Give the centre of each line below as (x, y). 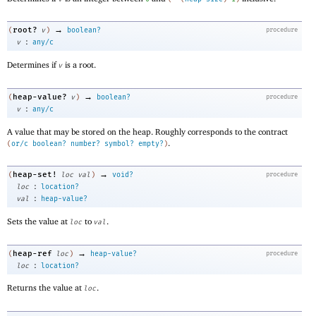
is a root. (79, 65)
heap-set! (35, 175)
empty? (151, 144)
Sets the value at (38, 221)
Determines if (33, 65)
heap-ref (32, 253)
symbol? (119, 144)
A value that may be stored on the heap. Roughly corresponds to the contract (147, 131)
